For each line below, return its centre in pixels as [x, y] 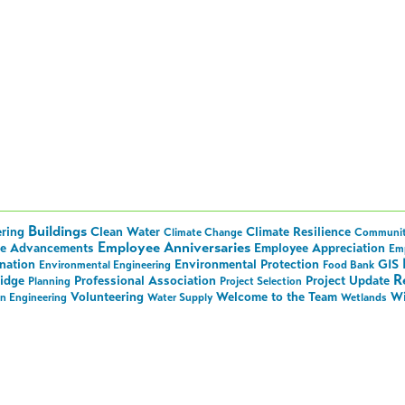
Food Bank [349, 265]
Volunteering [108, 297]
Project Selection [261, 282]
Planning [50, 282]
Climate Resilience [299, 232]
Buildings [58, 231]
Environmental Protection [247, 265]
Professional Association [146, 281]
